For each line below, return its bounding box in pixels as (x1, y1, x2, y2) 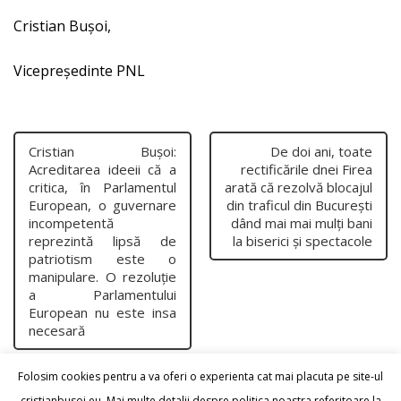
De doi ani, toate (270, 141, 372, 160)
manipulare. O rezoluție (29, 267, 176, 286)
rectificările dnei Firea (241, 159, 372, 178)
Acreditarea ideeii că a (29, 159, 176, 178)
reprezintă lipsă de (29, 231, 176, 250)
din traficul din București (226, 195, 372, 214)
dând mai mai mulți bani (231, 213, 372, 232)
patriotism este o (29, 249, 176, 268)
